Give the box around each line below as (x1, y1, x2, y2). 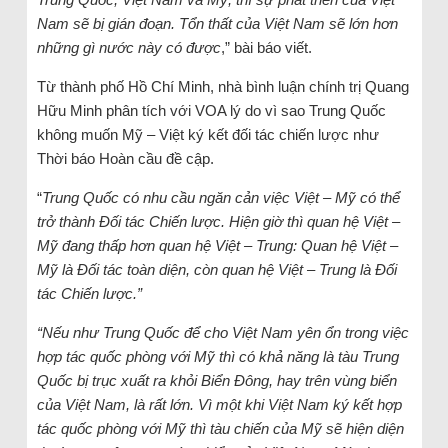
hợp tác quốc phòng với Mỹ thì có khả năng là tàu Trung (36, 347, 399, 365)
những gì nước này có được (36, 38, 221, 56)
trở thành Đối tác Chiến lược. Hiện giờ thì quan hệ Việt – (36, 212, 400, 230)
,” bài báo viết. (220, 38, 312, 56)
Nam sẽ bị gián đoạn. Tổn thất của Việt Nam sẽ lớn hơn (36, 14, 398, 32)
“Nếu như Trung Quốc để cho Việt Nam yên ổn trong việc (36, 323, 409, 341)
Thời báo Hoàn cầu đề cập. (36, 149, 214, 167)
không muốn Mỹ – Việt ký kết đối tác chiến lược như (36, 125, 379, 143)
